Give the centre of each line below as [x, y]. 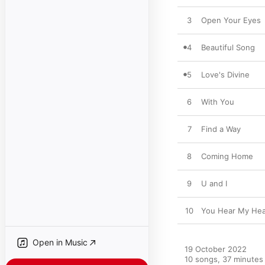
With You [218, 102]
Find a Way [221, 129]
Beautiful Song [228, 47]
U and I [214, 183]
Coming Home [227, 156]
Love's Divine [225, 75]
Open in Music [60, 242]
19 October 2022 [216, 249]
